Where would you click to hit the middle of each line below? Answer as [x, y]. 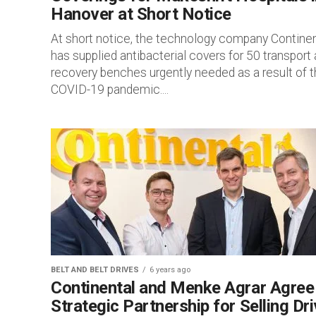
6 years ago [170, 270]
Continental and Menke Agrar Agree [183, 288]
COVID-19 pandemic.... [110, 90]
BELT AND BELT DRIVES [95, 270]
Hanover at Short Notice [141, 14]
